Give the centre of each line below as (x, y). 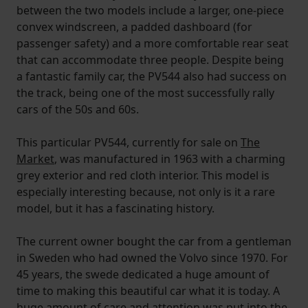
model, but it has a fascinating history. (115, 209)
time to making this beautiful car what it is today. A (148, 291)
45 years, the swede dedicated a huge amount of (143, 275)
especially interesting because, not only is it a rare (146, 192)
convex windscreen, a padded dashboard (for (134, 27)
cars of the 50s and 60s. (78, 110)
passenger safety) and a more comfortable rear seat (153, 44)
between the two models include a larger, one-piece (150, 11)
